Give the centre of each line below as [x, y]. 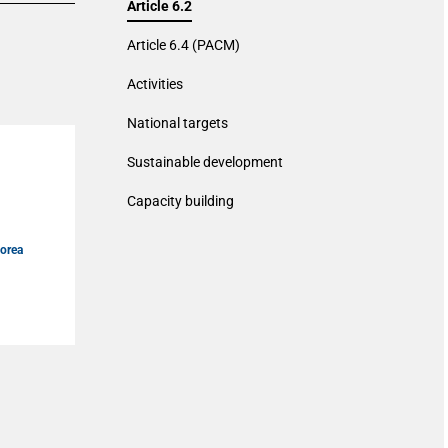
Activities [155, 84]
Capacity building [180, 201]
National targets [177, 123]
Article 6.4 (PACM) [183, 45]
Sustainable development [205, 162]
